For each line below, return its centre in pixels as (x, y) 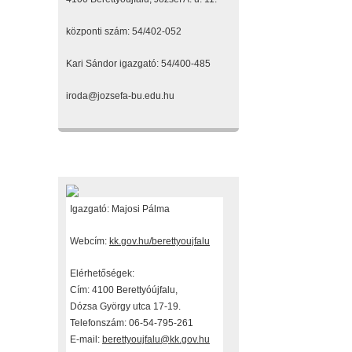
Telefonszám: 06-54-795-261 (132, 323)
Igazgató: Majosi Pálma (120, 209)
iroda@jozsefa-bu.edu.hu (120, 96)
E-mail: (86, 339)
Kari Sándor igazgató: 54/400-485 (138, 64)
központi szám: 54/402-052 (124, 31)
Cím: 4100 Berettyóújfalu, (124, 290)
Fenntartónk (99, 164)
